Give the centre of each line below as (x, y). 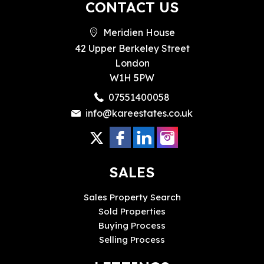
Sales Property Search (132, 197)
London (132, 63)
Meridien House (139, 32)
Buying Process (132, 225)
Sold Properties (132, 211)
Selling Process (132, 239)
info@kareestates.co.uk (139, 113)
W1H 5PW (132, 77)
